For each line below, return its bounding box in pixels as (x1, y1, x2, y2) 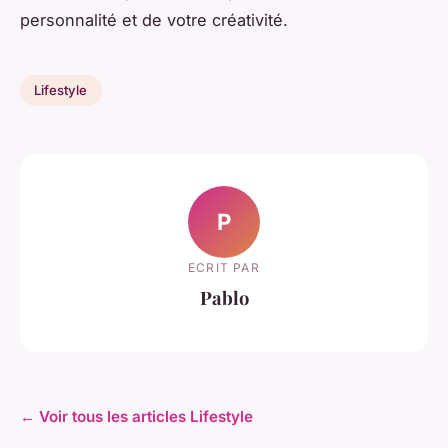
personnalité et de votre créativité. (20, 9, 288, 30)
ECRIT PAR (188, 260, 260, 276)
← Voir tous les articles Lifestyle (20, 406, 253, 426)
